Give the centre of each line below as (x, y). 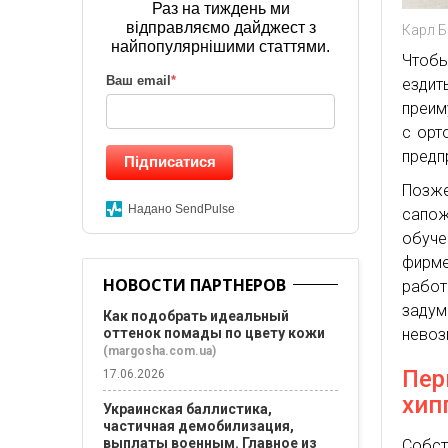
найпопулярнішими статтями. (221, 46)
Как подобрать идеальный (196, 316)
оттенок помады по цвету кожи (214, 333)
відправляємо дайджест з (220, 27)
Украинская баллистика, (187, 409)
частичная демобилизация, (198, 426)
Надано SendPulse (181, 209)
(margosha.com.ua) (159, 351)
